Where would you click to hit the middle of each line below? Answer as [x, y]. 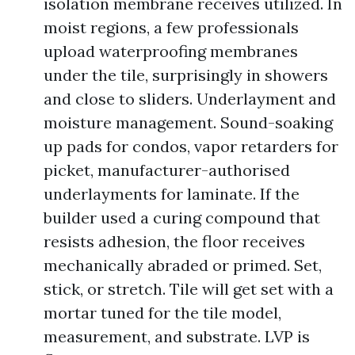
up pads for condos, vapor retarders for [191, 146]
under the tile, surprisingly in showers [186, 75]
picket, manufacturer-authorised [167, 170]
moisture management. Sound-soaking [188, 122]
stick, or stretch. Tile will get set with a [189, 289]
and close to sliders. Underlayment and [190, 99]
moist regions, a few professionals [171, 27]
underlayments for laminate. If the [172, 194]
